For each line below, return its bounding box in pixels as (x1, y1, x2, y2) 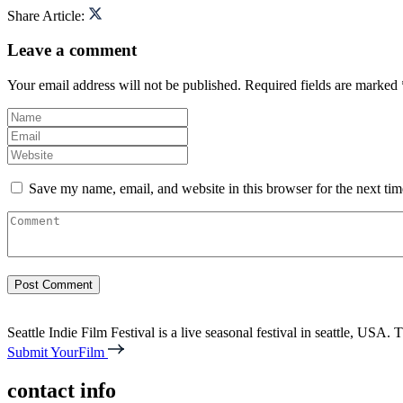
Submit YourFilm (7, 345, 108, 361)
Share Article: (7, 7, 85, 23)
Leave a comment (7, 40, 137, 60)
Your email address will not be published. (7, 77, 241, 94)
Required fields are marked (245, 77, 401, 94)
